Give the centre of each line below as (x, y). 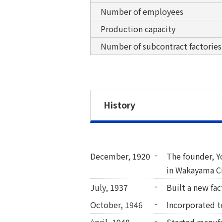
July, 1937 (109, 188)
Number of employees (142, 11)
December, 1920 (120, 156)
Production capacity (138, 28)
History (120, 105)
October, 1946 (116, 205)
